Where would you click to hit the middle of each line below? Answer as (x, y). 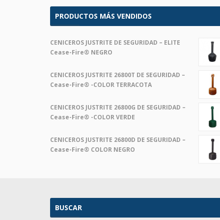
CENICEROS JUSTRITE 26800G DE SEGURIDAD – (118, 107)
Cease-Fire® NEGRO (81, 52)
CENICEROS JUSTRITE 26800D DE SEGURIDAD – (118, 140)
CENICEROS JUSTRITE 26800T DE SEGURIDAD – (118, 75)
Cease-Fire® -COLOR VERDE (93, 117)
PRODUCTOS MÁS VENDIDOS (103, 16)
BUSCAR (69, 207)
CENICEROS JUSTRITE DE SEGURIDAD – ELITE (115, 42)
